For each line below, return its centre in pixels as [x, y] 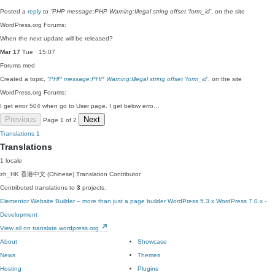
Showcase [152, 242]
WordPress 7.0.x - [241, 201]
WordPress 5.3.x [191, 201]
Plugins [148, 269]
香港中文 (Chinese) [48, 174]
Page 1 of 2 [60, 120]
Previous [21, 119]
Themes [149, 255]
